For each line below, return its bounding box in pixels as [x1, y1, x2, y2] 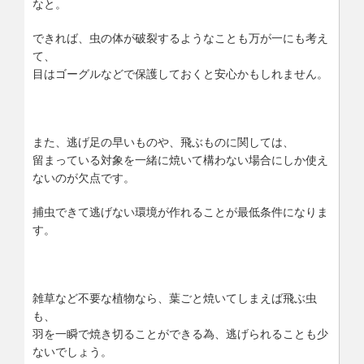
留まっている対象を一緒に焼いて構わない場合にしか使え [32, 154, 328, 167]
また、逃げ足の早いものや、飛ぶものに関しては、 [32, 136, 294, 149]
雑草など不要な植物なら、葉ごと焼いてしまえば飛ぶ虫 [32, 292, 317, 305]
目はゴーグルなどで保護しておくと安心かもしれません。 [32, 67, 328, 80]
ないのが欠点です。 [32, 171, 135, 184]
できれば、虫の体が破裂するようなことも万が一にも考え [32, 32, 328, 45]
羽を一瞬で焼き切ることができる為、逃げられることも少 [32, 327, 328, 340]
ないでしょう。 [32, 345, 112, 358]
